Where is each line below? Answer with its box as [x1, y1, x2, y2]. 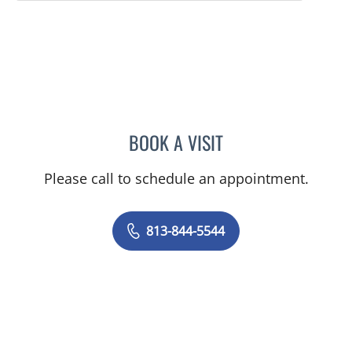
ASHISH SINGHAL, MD [222, 130, 334, 150]
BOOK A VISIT [129, 128, 223, 156]
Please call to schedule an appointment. [43, 169, 309, 188]
